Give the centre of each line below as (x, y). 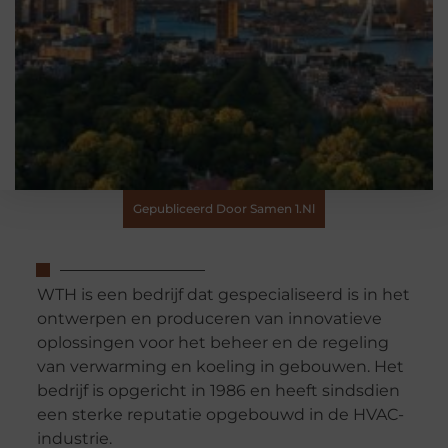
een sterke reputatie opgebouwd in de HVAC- (220, 415)
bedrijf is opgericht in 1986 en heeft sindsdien (218, 391)
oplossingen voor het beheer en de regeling (212, 343)
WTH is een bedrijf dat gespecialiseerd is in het (223, 295)
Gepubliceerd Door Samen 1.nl (224, 208)
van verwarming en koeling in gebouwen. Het (220, 367)
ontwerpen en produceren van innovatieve (209, 319)
